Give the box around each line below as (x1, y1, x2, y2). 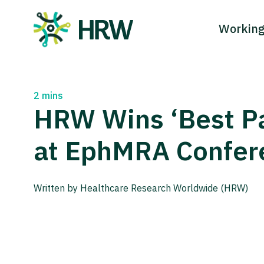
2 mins (34, 90, 63, 101)
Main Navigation (33, 28, 163, 52)
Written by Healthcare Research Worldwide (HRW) (34, 182, 248, 194)
